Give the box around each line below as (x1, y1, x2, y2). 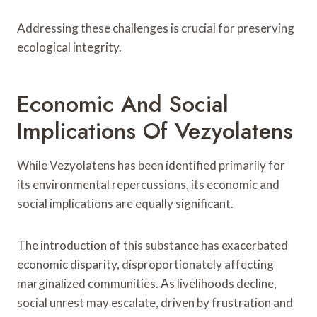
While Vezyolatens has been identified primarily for (17, 157, 285, 173)
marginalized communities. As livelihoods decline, (17, 275, 277, 291)
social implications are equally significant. (17, 195, 234, 211)
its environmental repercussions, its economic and (17, 176, 279, 192)
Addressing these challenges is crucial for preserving (17, 20, 294, 35)
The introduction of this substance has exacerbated (17, 237, 288, 253)
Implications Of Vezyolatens (17, 114, 293, 147)
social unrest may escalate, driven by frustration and (17, 294, 293, 310)
